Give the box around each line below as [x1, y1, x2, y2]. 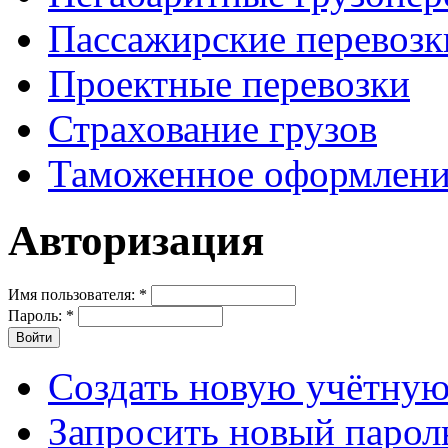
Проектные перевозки [48, 62, 410, 106]
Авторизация [8, 217, 264, 265]
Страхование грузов [48, 107, 377, 151]
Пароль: [8, 307, 66, 325]
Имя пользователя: [8, 286, 139, 304]
